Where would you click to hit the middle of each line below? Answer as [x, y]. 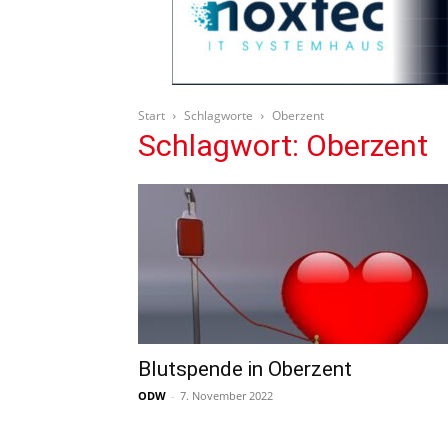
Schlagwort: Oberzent [283, 145]
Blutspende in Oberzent [247, 369]
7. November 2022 [226, 395]
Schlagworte [218, 115]
